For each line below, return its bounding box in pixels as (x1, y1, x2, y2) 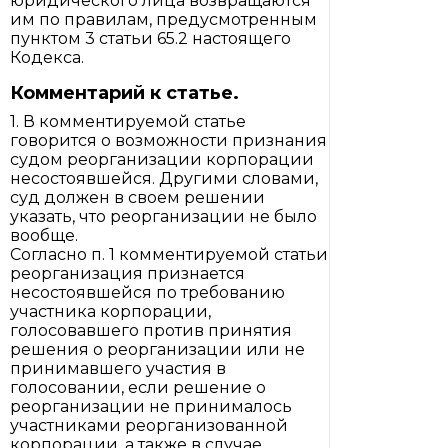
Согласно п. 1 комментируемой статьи (10, 245, 328, 264)
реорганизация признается (10, 264, 245, 283)
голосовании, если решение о (10, 378, 266, 397)
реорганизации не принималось (10, 397, 292, 416)
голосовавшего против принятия (10, 321, 292, 340)
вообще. (10, 226, 78, 245)
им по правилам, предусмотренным (10, 10, 317, 29)
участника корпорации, (10, 302, 211, 321)
